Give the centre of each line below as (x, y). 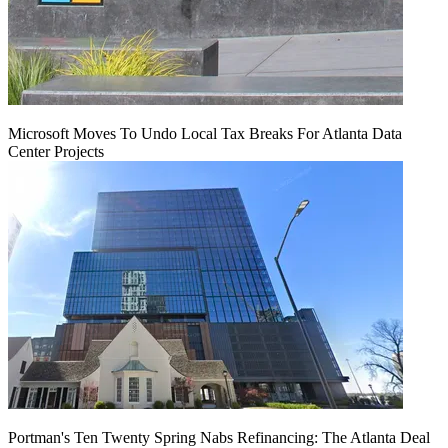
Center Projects (56, 151)
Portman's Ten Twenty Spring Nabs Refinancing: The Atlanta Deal (219, 437)
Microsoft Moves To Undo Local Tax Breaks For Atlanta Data (205, 133)
